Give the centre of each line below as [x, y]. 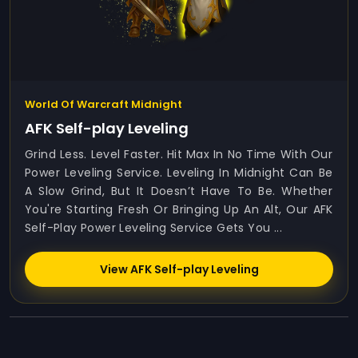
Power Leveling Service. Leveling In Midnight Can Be [179, 173]
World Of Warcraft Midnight [103, 104]
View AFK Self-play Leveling [179, 269]
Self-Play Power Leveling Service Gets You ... [153, 228]
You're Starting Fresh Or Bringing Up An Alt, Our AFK [179, 209]
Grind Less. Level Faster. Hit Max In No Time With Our [179, 154]
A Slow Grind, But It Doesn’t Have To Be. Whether [179, 191]
